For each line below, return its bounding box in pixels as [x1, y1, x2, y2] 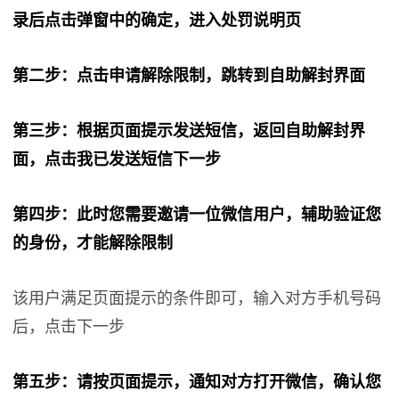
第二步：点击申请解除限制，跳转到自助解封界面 [12, 66, 366, 85]
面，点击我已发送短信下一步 [12, 150, 222, 168]
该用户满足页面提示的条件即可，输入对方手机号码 [12, 289, 382, 307]
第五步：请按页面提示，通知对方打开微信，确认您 [12, 372, 382, 391]
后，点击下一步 [12, 317, 126, 336]
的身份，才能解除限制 [12, 233, 174, 252]
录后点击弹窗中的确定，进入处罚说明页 [12, 11, 302, 29]
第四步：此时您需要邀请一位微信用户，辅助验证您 [12, 205, 382, 224]
